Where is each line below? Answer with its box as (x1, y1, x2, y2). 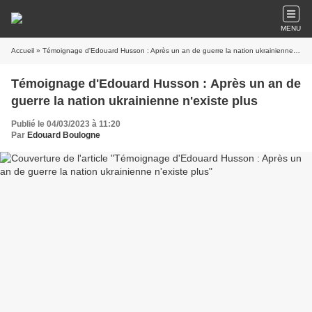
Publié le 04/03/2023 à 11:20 (11, 119, 120, 129)
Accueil (11, 47, 34, 54)
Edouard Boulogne (27, 130, 100, 140)
